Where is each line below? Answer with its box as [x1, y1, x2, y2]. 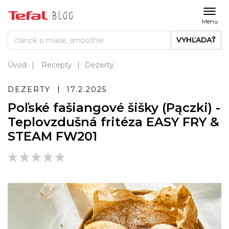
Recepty [41, 60, 72, 70]
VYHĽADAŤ [176, 35, 216, 44]
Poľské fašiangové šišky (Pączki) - [8, 100, 220, 115]
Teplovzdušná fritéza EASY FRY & [8, 114, 219, 129]
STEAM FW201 [8, 129, 97, 144]
